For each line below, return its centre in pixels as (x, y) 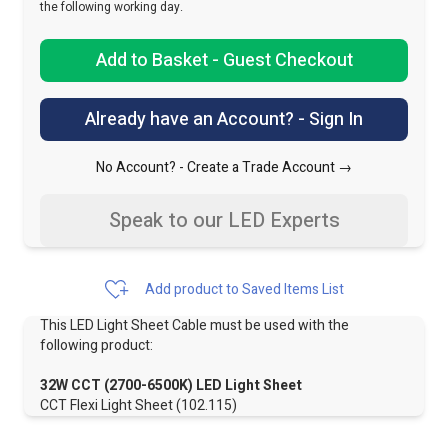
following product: (96, 345)
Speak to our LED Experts (224, 220)
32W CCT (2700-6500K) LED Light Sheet (171, 385)
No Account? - (141, 167)
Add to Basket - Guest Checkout (282, 60)
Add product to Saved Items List (244, 289)
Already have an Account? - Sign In (224, 119)
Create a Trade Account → (269, 167)
